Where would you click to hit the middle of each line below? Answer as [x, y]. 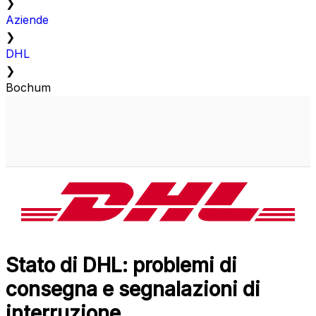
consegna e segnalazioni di [133, 290]
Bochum [28, 88]
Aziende [27, 20]
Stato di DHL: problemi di [121, 266]
